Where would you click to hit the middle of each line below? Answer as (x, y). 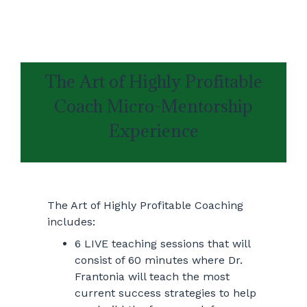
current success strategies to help (165, 293)
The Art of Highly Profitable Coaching (145, 205)
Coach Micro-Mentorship (153, 106)
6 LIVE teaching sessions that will (162, 243)
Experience (153, 130)
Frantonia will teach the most (152, 276)
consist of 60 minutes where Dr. (158, 260)
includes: (71, 221)
